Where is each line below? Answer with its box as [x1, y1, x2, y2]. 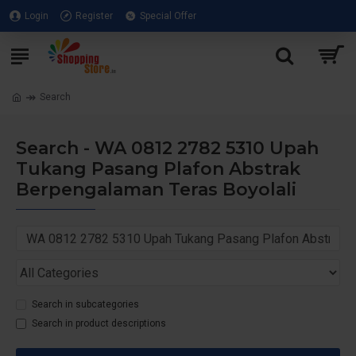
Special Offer [140, 10, 196, 21]
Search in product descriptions [32, 318, 166, 329]
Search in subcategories [32, 299, 139, 310]
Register [75, 10, 113, 21]
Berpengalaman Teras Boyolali [16, 179, 296, 200]
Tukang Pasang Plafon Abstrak [16, 158, 300, 180]
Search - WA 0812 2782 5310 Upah [16, 137, 319, 159]
